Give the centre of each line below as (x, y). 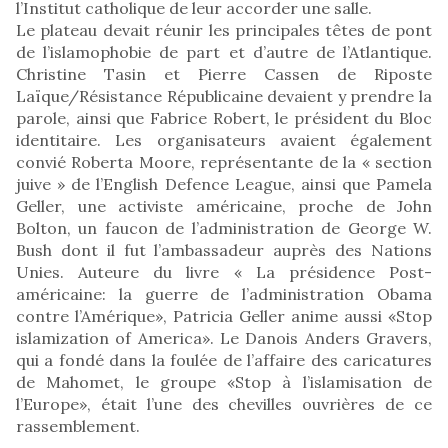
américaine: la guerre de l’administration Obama (224, 293)
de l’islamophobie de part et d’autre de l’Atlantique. (224, 51)
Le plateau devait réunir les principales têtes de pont (224, 29)
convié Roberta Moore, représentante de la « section (224, 161)
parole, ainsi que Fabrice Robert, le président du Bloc (224, 117)
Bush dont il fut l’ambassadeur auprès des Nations (224, 249)
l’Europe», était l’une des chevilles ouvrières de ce (224, 403)
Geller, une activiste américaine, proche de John (224, 205)
